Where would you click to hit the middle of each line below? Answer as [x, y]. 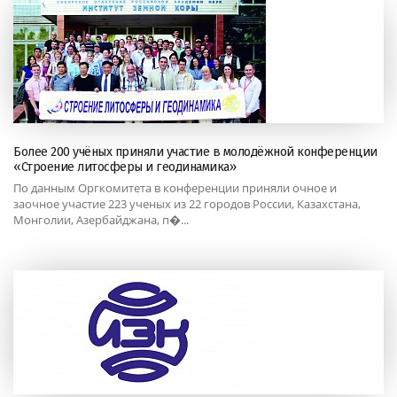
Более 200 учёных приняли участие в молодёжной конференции [195, 152]
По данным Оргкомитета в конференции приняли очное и [175, 188]
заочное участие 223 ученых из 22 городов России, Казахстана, [187, 204]
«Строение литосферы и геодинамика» [125, 167]
